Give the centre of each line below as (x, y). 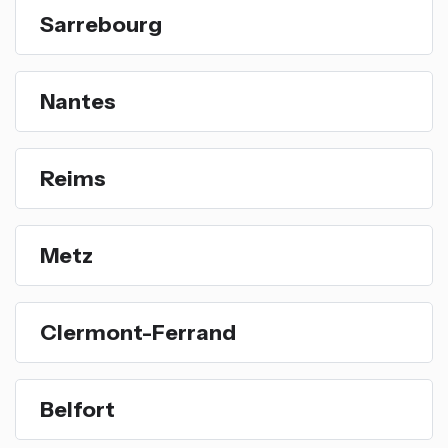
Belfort (77, 408)
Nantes (78, 100)
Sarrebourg (101, 23)
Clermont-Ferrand (138, 331)
